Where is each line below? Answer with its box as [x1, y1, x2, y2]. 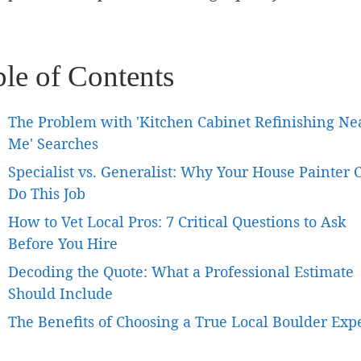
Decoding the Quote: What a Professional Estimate [8, 261, 354, 281]
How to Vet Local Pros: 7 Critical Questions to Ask [8, 211, 346, 231]
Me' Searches [8, 133, 98, 153]
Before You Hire [8, 233, 118, 253]
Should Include [8, 283, 113, 303]
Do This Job [8, 183, 85, 203]
